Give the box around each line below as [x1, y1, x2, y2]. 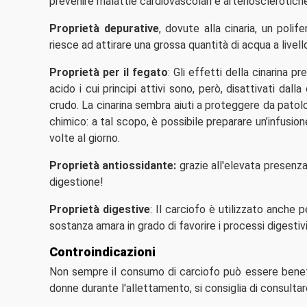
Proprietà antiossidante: [49, 159, 177, 173]
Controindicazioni [49, 245, 156, 260]
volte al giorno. [49, 132, 120, 145]
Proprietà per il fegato [49, 66, 169, 79]
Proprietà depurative [49, 22, 159, 36]
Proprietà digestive [49, 203, 151, 217]
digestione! [49, 175, 103, 189]
